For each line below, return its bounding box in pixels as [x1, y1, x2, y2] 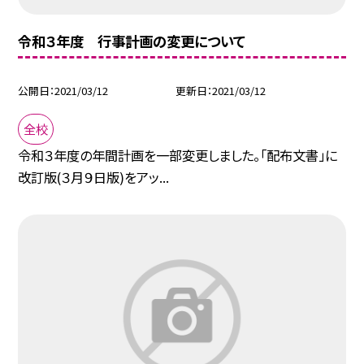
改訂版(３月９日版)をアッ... [18, 167, 170, 188]
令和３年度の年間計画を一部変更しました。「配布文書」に [18, 145, 338, 166]
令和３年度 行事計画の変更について [18, 31, 246, 52]
